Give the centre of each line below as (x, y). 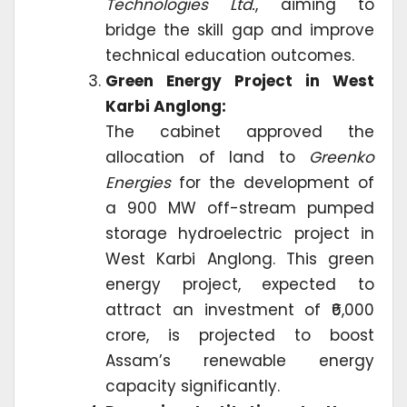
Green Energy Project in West (240, 81)
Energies (138, 183)
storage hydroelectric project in (240, 234)
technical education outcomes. (230, 56)
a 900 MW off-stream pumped (240, 208)
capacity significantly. (193, 387)
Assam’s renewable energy (240, 361)
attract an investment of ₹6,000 (240, 310)
